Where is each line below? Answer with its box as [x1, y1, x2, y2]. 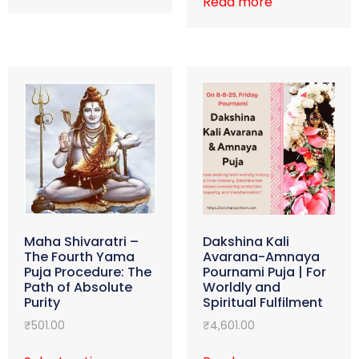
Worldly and [202, 278, 280, 297]
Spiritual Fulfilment [202, 293, 323, 313]
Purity [24, 293, 60, 313]
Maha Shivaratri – [24, 232, 139, 252]
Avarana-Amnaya [202, 248, 320, 267]
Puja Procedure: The [24, 263, 151, 282]
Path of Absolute [24, 278, 132, 297]
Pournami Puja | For [202, 263, 326, 282]
